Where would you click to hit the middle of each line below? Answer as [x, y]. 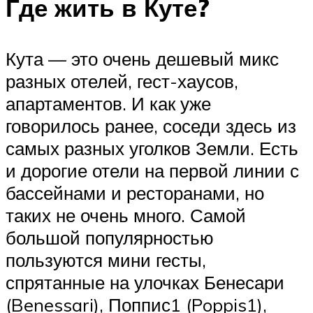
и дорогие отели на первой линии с [152, 170]
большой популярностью [110, 237]
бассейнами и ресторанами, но [135, 192]
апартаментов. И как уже [108, 103]
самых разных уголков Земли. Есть [152, 148]
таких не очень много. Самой [126, 215]
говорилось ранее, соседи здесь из [151, 125]
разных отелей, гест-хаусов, [122, 81]
